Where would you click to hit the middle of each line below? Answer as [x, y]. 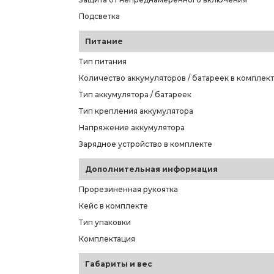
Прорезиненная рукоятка [128, 189]
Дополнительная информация [151, 169]
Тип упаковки [105, 222]
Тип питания [103, 61]
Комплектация [107, 239]
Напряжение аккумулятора [132, 128]
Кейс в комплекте [113, 206]
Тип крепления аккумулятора [136, 111]
